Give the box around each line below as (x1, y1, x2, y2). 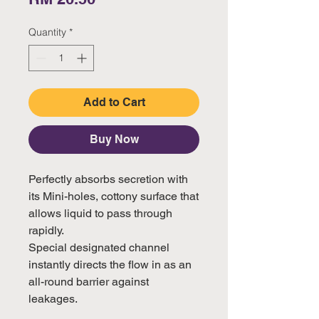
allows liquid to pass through (28, 206, 172, 220)
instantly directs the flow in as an (28, 257, 192, 271)
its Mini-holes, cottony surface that (28, 189, 199, 203)
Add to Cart (83, 95, 145, 109)
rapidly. (28, 223, 66, 237)
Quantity (28, 25, 66, 38)
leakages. (28, 291, 78, 305)
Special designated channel (28, 240, 169, 254)
